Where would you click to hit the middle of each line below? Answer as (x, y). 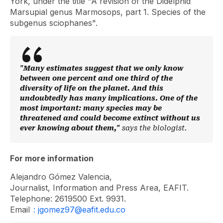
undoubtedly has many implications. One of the (109, 98)
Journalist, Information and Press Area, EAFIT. (101, 188)
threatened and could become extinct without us (110, 118)
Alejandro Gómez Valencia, (62, 177)
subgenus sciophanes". (54, 23)
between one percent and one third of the (96, 78)
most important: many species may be (91, 108)
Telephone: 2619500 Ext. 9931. (69, 199)
